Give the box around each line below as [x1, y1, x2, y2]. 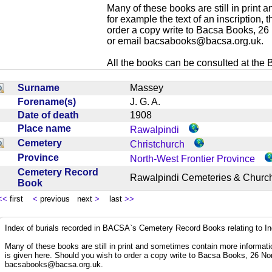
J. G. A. [130, 96, 170, 107]
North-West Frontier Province [130, 153, 255, 164]
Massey [130, 82, 173, 93]
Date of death [18, 109, 84, 120]
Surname [18, 82, 64, 93]
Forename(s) [18, 96, 81, 107]
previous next [38, 194, 95, 203]
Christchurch [130, 138, 185, 149]
